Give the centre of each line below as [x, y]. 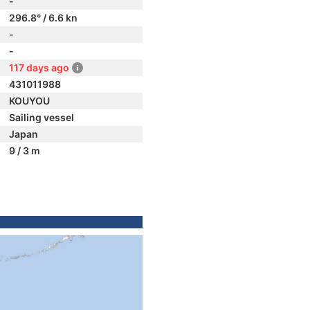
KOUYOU [29, 101]
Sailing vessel [42, 117]
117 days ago [39, 67]
